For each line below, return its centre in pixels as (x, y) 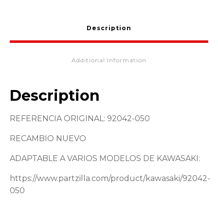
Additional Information (109, 60)
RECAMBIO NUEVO (48, 139)
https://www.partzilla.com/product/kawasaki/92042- (110, 179)
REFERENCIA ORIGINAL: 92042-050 (80, 119)
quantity (21, 19)
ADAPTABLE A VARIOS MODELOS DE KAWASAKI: (105, 159)
